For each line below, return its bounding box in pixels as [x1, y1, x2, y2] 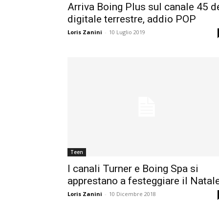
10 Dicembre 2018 [109, 190, 156, 198]
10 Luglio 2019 [109, 28, 145, 36]
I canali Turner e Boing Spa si [67, 163, 198, 175]
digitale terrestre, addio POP [67, 13, 196, 25]
